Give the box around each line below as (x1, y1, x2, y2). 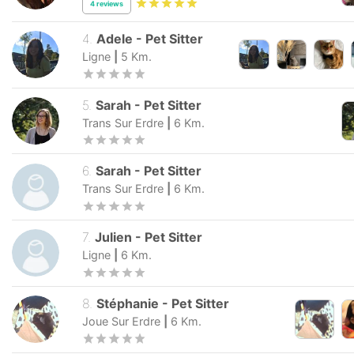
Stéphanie (96, 295, 160, 311)
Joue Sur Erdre (82, 314, 160, 328)
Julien (95, 229, 133, 246)
